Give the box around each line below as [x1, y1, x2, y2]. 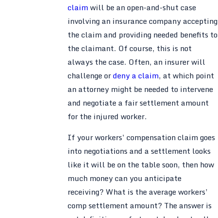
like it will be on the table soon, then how [67, 158, 214, 171]
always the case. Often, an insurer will [67, 55, 205, 68]
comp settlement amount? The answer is [67, 199, 212, 212]
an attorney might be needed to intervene [67, 82, 213, 95]
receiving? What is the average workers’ [67, 185, 208, 199]
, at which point [158, 69, 214, 82]
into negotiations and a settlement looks [67, 145, 211, 158]
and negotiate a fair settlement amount [67, 96, 209, 109]
